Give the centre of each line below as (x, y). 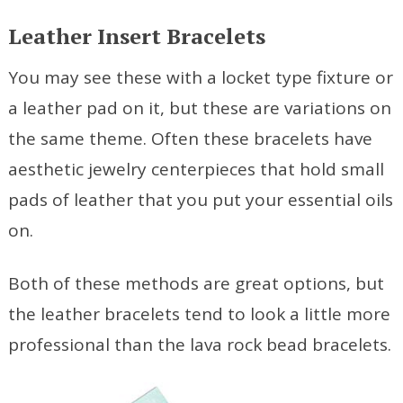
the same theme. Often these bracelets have (190, 139)
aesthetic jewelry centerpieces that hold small (196, 170)
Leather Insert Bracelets (136, 36)
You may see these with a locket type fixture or (200, 78)
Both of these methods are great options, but (196, 284)
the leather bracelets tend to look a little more (199, 314)
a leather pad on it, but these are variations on (199, 108)
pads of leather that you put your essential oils (200, 200)
